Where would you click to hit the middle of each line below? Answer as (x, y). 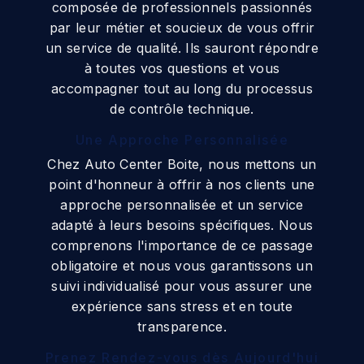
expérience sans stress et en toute (182, 306)
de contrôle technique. (182, 108)
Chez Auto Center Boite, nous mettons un (182, 164)
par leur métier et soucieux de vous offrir (182, 27)
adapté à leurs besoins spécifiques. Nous (182, 225)
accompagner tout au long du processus (182, 88)
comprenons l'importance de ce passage (182, 245)
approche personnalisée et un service (182, 204)
